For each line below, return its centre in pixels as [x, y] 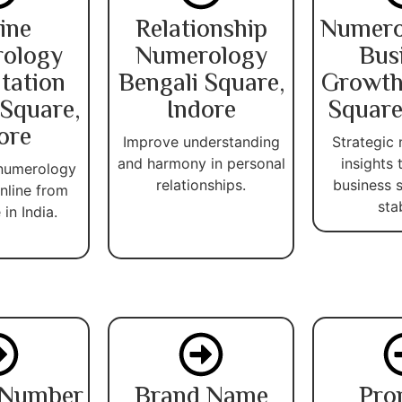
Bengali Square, [201, 84]
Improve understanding [201, 141]
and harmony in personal [201, 163]
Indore [201, 111]
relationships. [201, 184]
